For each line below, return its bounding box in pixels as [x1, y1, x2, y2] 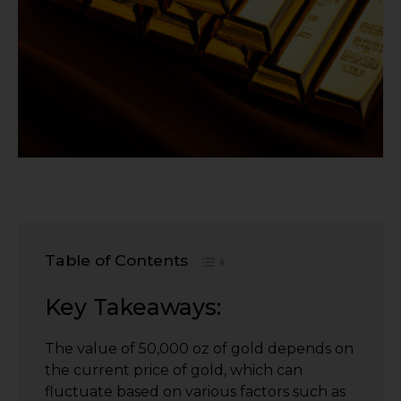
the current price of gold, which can [45, 361, 303, 379]
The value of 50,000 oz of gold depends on [45, 339, 354, 357]
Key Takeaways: [45, 293, 221, 320]
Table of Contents [45, 250, 188, 269]
